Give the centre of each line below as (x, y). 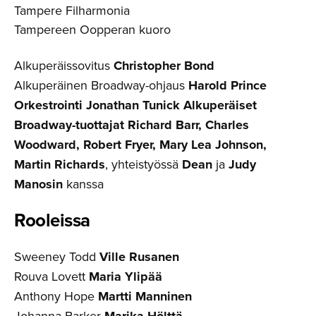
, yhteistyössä (144, 164)
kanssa (83, 183)
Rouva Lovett (51, 276)
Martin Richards (60, 164)
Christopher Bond (164, 65)
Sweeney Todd (57, 256)
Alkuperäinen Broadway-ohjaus (101, 85)
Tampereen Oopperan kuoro (92, 29)
